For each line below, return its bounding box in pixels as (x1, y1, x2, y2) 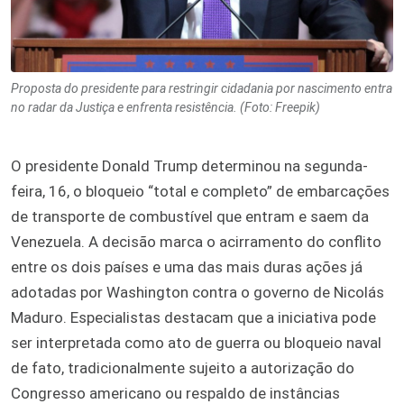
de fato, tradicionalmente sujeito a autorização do (11, 359, 354, 378)
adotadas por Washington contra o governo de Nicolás (11, 283, 384, 302)
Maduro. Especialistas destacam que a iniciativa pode (11, 308, 376, 327)
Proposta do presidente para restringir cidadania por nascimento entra (11, 81, 392, 96)
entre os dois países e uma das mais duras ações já (11, 258, 363, 277)
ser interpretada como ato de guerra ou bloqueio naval (11, 334, 381, 353)
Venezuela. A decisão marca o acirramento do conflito (11, 233, 381, 252)
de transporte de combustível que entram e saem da (11, 207, 369, 226)
